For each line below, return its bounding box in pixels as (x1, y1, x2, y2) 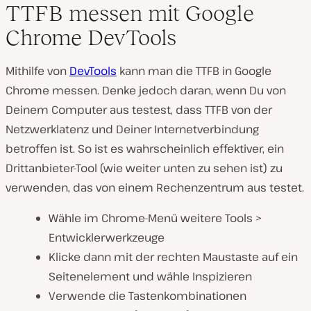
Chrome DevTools (6, 25, 176, 51)
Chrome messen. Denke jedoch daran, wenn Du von (6, 83, 286, 99)
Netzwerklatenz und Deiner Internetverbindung (6, 121, 259, 137)
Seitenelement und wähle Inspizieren (49, 269, 252, 285)
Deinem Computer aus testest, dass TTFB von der (6, 102, 272, 118)
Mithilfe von (6, 63, 69, 79)
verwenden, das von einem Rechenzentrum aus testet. (6, 180, 304, 196)
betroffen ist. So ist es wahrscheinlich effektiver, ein (6, 141, 284, 157)
